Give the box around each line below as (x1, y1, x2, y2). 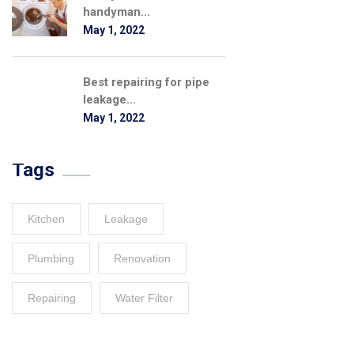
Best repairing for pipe (83, 75, 209, 89)
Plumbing (28, 252, 74, 265)
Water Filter (115, 292, 173, 304)
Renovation (114, 252, 171, 265)
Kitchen (28, 213, 65, 225)
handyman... (83, 5, 150, 19)
